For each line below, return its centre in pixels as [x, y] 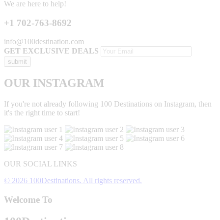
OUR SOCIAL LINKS [41, 164]
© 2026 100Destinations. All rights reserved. [73, 181]
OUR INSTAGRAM [54, 83]
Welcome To [28, 199]
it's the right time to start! [42, 113]
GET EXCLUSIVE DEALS [51, 51]
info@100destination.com [44, 42]
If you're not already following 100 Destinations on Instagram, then [108, 104]
